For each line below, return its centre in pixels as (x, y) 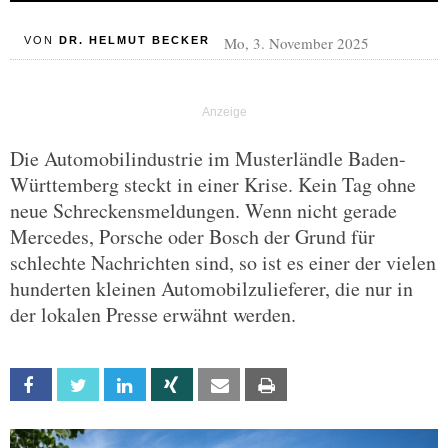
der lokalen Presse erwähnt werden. (153, 314)
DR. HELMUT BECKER (134, 40)
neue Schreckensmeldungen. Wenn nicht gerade (203, 210)
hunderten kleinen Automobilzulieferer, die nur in (211, 288)
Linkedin (167, 385)
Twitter (119, 385)
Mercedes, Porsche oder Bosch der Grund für (192, 236)
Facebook (79, 385)
